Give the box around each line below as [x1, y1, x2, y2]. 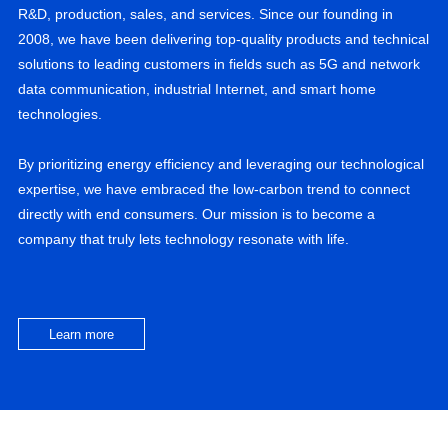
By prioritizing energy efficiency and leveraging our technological [17, 155, 424, 172]
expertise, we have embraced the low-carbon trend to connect [17, 180, 410, 197]
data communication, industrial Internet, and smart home [17, 80, 376, 97]
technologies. [17, 105, 102, 122]
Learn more [48, 326, 114, 342]
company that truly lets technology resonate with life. [17, 230, 349, 247]
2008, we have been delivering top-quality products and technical [17, 30, 429, 47]
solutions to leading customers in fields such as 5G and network [17, 55, 420, 72]
